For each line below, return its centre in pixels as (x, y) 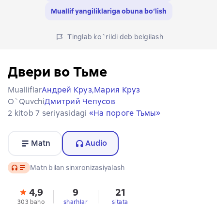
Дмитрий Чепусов (80, 101)
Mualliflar (25, 90)
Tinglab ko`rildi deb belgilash (115, 37)
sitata (120, 202)
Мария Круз (117, 90)
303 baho (31, 202)
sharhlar (76, 202)
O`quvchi (26, 101)
